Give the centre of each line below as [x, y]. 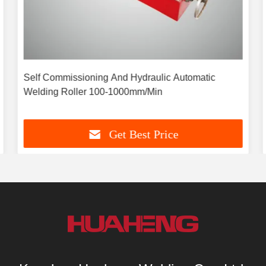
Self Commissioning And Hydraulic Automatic [119, 77]
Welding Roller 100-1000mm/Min [93, 92]
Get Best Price [144, 134]
